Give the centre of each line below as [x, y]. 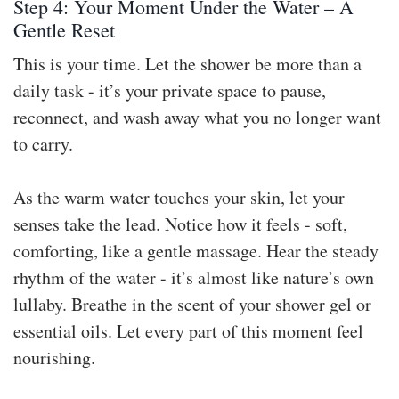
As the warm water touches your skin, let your [179, 197]
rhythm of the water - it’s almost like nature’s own [194, 277]
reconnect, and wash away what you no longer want [197, 117]
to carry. [43, 143]
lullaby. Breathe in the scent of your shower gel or [192, 304]
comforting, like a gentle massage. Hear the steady [196, 250]
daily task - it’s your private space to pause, [170, 90]
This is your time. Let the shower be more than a [187, 63]
